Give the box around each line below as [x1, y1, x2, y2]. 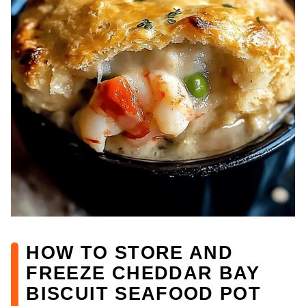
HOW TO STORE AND [26, 241, 234, 263]
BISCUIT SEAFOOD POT [26, 282, 262, 304]
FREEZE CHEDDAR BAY [26, 262, 260, 283]
